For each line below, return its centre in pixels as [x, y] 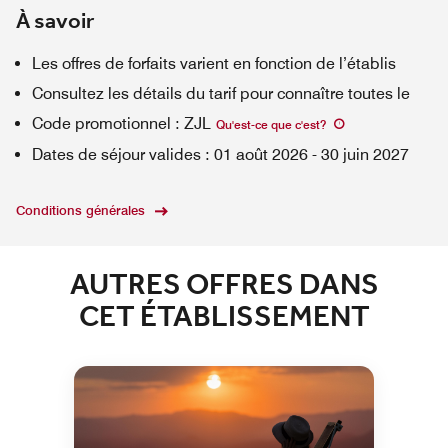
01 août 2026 [261, 154]
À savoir [55, 22]
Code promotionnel [101, 123]
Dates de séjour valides [116, 154]
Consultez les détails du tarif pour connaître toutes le [221, 93]
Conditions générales [80, 210]
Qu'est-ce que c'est [268, 124]
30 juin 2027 [365, 154]
